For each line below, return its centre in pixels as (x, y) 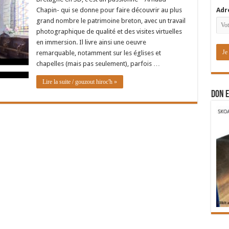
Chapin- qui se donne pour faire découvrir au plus (109, 10)
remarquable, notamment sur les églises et (98, 53)
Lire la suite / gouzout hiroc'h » (79, 82)
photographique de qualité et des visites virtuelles (109, 31)
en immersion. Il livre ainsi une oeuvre (91, 42)
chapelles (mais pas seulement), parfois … (98, 64)
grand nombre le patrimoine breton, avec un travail (111, 21)
